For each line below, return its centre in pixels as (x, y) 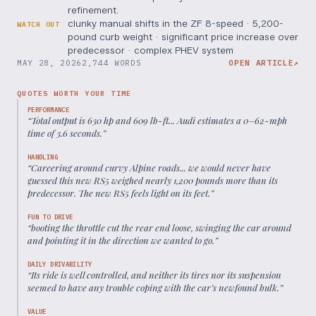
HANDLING (43, 157)
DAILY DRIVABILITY (60, 265)
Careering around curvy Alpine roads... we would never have (151, 168)
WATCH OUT (38, 25)
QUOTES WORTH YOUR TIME (74, 94)
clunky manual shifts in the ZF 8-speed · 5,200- (176, 24)
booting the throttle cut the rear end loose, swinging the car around (161, 228)
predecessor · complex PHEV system (151, 50)
